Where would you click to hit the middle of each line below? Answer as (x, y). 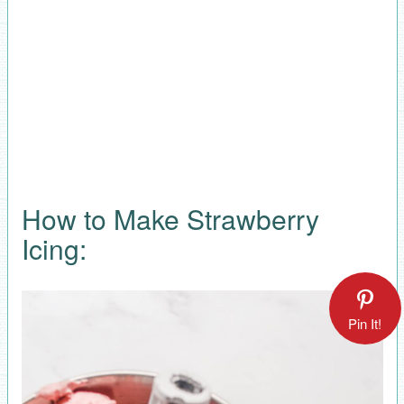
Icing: (54, 248)
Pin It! (365, 324)
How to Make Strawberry (170, 218)
